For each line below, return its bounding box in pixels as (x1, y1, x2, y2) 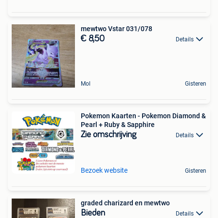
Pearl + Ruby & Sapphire (81, 121, 155, 128)
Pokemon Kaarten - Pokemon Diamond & (81, 112, 206, 120)
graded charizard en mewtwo (81, 199, 170, 207)
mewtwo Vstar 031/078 (108, 25, 152, 33)
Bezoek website (81, 166, 127, 174)
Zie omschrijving (81, 130, 136, 139)
